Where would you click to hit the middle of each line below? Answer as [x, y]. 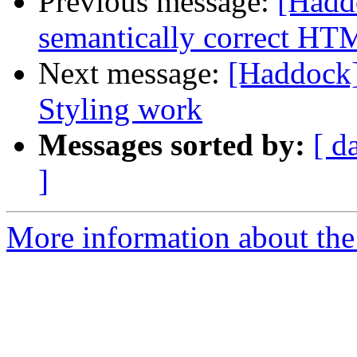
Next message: [133, 73]
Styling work [120, 109]
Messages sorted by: [172, 145]
